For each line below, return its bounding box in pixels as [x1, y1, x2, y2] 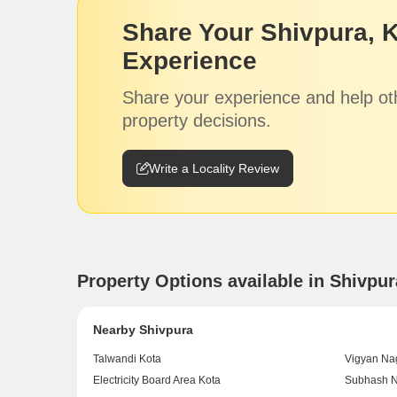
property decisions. [122, 110, 271, 130]
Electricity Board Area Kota [93, 374, 221, 387]
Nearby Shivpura [93, 323, 193, 338]
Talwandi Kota [93, 353, 161, 366]
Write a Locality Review [149, 160, 279, 175]
